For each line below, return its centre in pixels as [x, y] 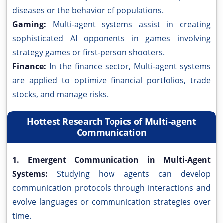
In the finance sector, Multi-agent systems [130, 66]
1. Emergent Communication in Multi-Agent [111, 160]
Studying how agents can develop [134, 174]
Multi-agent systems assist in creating [132, 25]
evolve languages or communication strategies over [111, 202]
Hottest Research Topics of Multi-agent [111, 122]
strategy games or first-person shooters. [89, 53]
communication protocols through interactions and [111, 188]
